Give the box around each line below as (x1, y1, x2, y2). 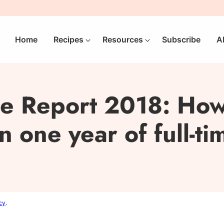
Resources (102, 34, 143, 44)
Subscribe (162, 34, 200, 44)
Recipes (53, 34, 83, 44)
